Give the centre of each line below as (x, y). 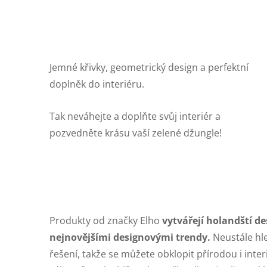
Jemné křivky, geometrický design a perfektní (149, 68)
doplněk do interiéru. (97, 84)
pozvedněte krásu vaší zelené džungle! (136, 133)
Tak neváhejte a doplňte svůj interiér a (135, 117)
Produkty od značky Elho (106, 220)
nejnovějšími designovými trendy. (130, 237)
